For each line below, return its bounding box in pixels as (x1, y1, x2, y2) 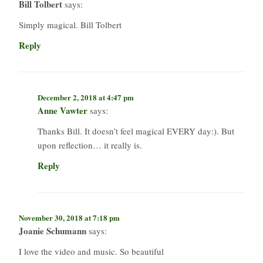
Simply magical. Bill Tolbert (19, 18, 122, 31)
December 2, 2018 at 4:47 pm (38, 91, 134, 103)
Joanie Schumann (19, 224, 86, 237)
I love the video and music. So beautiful (19, 245, 164, 257)
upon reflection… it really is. (38, 139, 142, 151)
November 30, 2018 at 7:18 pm (19, 211, 120, 223)
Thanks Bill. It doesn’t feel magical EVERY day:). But (38, 124, 234, 137)
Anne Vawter (38, 103, 87, 117)
